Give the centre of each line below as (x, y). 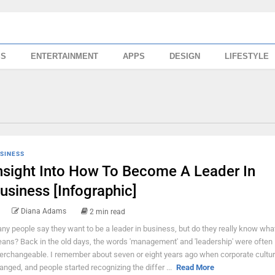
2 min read (107, 211)
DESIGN (185, 56)
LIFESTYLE (247, 56)
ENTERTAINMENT (65, 56)
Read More (195, 267)
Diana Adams (43, 211)
